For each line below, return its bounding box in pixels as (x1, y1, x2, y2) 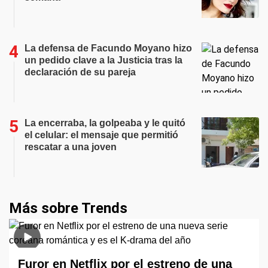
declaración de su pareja (25, 66, 136, 77)
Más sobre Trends (9, 199, 127, 217)
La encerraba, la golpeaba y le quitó (25, 117, 185, 128)
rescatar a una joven (25, 141, 117, 152)
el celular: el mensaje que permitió (25, 129, 178, 140)
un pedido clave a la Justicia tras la (25, 54, 182, 65)
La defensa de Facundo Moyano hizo (25, 42, 192, 53)
